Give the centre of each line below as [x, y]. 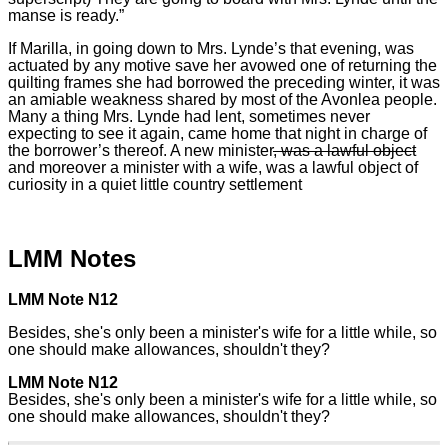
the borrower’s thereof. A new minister [140, 150]
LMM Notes [72, 258]
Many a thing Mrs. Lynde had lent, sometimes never [189, 116]
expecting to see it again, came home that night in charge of [217, 133]
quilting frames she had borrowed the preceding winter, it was [224, 82]
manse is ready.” [66, 15]
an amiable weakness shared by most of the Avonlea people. [222, 99]
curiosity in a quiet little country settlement [155, 184]
